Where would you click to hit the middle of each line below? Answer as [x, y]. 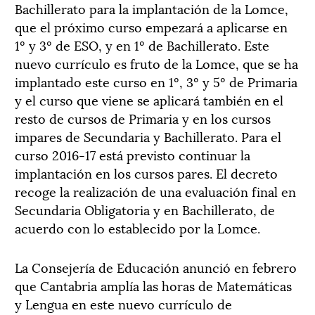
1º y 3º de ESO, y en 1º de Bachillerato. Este [142, 45]
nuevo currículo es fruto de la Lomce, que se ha [156, 63]
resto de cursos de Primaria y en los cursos [143, 118]
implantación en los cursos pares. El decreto [146, 173]
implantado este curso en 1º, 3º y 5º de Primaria [156, 81]
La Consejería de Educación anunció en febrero [156, 267]
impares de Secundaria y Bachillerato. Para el [148, 136]
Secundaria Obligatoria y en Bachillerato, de [145, 209]
